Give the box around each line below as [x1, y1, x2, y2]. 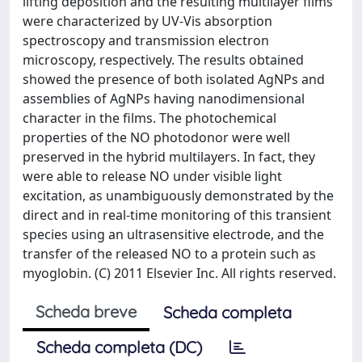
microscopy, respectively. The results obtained [23, 51, 304, 69]
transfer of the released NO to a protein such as [23, 245, 316, 263]
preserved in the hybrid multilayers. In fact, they [23, 148, 315, 166]
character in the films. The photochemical [23, 109, 276, 127]
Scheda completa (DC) [36, 337, 202, 357]
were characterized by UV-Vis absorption [23, 12, 272, 30]
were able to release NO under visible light [23, 167, 282, 185]
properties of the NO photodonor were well [23, 128, 290, 146]
